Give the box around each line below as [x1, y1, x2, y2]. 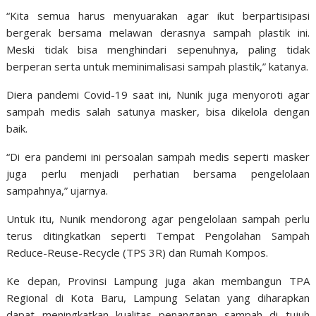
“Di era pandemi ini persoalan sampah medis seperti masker [6, 150, 310, 164]
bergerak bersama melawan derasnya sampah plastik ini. [6, 25, 310, 39]
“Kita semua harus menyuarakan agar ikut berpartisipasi [6, 8, 310, 23]
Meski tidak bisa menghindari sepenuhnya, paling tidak [6, 42, 310, 56]
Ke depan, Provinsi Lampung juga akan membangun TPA [6, 274, 310, 288]
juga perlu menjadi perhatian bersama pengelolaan [6, 166, 310, 181]
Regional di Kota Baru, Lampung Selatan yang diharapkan [6, 291, 310, 305]
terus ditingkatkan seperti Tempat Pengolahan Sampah [6, 229, 310, 243]
